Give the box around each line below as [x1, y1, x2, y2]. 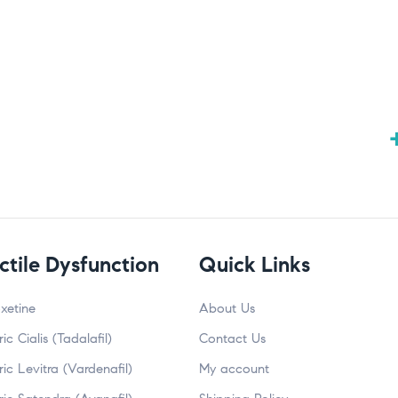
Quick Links [199, 251, 310, 279]
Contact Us [199, 330, 266, 347]
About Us [199, 300, 255, 317]
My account [199, 361, 269, 378]
